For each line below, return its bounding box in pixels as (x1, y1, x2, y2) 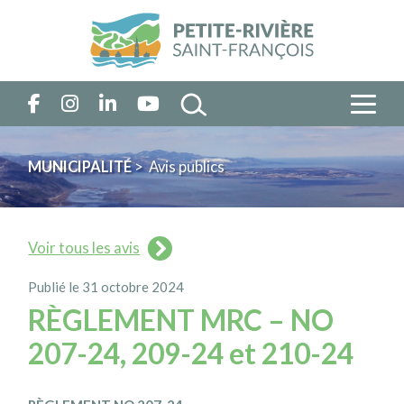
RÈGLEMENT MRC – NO (28, 302, 335, 337)
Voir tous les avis (28, 238, 141, 257)
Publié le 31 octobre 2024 (28, 279, 185, 296)
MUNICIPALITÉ (28, 157, 133, 176)
